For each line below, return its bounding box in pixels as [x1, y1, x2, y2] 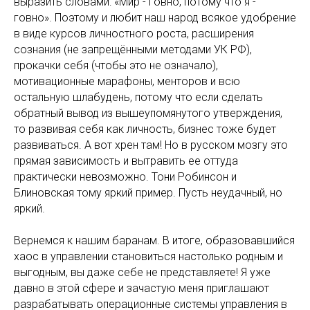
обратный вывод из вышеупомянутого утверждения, [14, 107, 282, 120]
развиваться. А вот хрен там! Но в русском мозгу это [14, 138, 288, 152]
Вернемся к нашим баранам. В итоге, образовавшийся [14, 234, 295, 247]
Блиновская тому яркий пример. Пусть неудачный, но [14, 186, 282, 199]
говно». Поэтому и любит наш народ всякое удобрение [14, 11, 296, 24]
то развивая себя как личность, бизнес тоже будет [14, 122, 276, 136]
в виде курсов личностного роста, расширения [14, 27, 254, 40]
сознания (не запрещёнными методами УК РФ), [14, 43, 252, 56]
